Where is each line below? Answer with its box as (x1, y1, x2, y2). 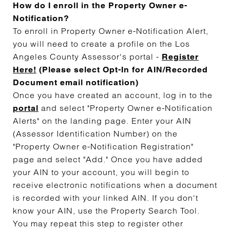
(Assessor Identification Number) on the (13, 128, 178, 139)
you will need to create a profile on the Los (13, 39, 190, 49)
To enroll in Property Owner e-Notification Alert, (13, 26, 208, 36)
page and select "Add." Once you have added (13, 154, 203, 164)
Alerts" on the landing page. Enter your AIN (13, 116, 191, 126)
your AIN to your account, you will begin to (13, 167, 189, 177)
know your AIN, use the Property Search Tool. (13, 205, 200, 216)
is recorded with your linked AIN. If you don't (13, 193, 198, 203)
